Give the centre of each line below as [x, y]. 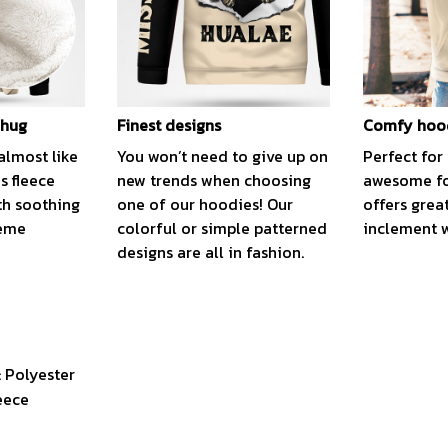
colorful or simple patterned [222, 227]
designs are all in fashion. [211, 251]
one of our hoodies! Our [205, 203]
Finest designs [169, 125]
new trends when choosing [214, 179]
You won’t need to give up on [223, 155]
